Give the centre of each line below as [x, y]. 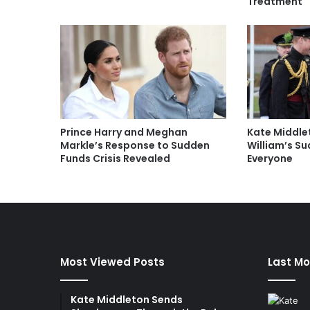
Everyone [270, 158]
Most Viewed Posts [112, 262]
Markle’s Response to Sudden [135, 145]
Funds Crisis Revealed [115, 158]
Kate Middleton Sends [127, 299]
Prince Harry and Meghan [124, 132]
